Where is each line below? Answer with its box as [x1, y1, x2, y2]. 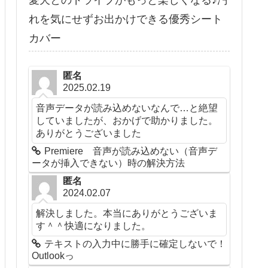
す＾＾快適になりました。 [36, 220, 151, 231]
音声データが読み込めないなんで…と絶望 [36, 102, 218, 113]
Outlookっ [32, 250, 75, 261]
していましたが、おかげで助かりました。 [36, 114, 218, 126]
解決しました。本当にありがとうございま [36, 207, 218, 218]
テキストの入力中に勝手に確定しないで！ [44, 238, 227, 249]
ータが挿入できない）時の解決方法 [32, 157, 185, 168]
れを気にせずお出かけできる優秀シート [29, 13, 223, 26]
